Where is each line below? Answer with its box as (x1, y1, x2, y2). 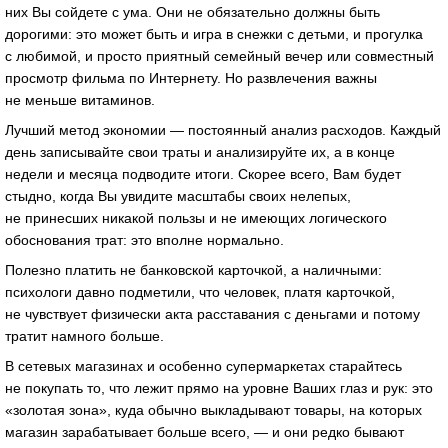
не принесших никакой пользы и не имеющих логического (5, 210, 387, 227)
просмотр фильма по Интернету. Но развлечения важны (5, 70, 377, 87)
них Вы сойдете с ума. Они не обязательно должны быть (5, 4, 380, 21)
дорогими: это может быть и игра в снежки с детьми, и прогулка (5, 26, 423, 43)
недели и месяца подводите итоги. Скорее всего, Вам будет (5, 166, 401, 183)
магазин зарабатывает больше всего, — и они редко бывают (5, 423, 404, 440)
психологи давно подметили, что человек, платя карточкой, (5, 283, 395, 300)
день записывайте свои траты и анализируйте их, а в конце (5, 144, 395, 161)
